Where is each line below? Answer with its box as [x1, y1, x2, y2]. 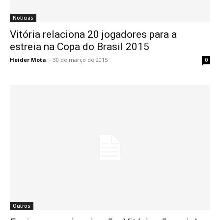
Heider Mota [10, 55, 46, 63]
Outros [13, 202, 30, 210]
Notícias [13, 14, 33, 21]
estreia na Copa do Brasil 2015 [10, 40, 149, 53]
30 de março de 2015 [53, 55, 108, 63]
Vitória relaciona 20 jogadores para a [10, 28, 177, 40]
